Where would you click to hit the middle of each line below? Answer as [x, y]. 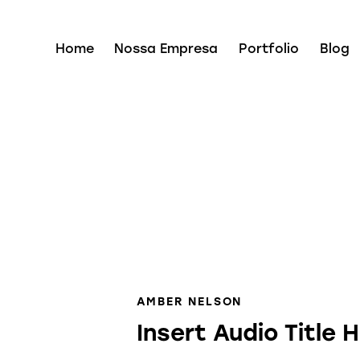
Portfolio [268, 49]
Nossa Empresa [166, 49]
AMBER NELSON [189, 302]
